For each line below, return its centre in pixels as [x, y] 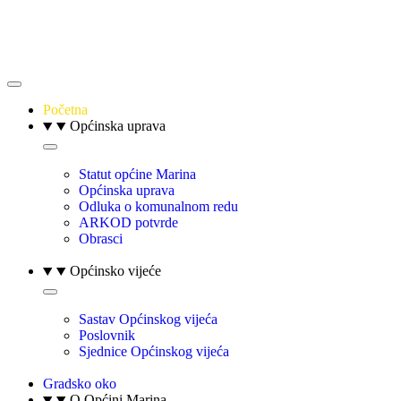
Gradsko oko [80, 384]
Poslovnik [107, 335]
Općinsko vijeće [115, 271]
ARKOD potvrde [128, 222]
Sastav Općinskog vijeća [148, 319]
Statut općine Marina [137, 174]
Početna [65, 110]
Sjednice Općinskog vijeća [154, 351]
